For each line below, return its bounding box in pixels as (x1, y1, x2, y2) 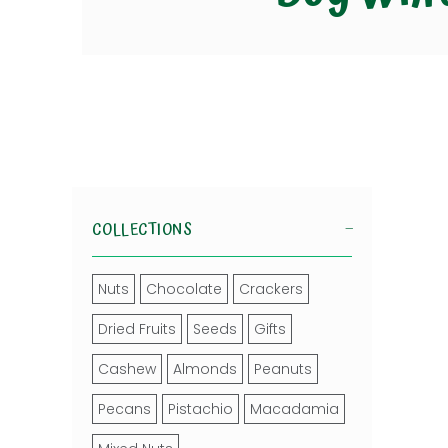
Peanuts (254, 359, 312, 379)
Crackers (239, 279, 303, 299)
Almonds (173, 359, 237, 379)
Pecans (98, 399, 151, 419)
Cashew (98, 359, 156, 379)
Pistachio (168, 399, 233, 419)
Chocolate (146, 279, 222, 299)
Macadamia (250, 399, 339, 419)
